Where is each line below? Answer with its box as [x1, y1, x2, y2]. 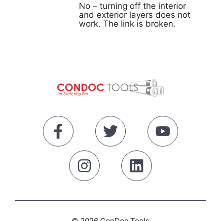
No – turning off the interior [79, 1, 186, 11]
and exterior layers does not [79, 10, 190, 20]
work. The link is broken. [79, 19, 176, 29]
